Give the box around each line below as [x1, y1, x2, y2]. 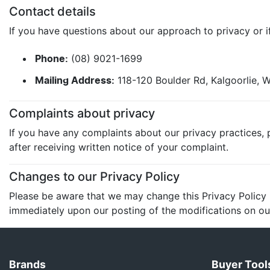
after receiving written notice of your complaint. [9, 141, 228, 153]
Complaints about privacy [9, 106, 155, 121]
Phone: [35, 54, 68, 64]
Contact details [9, 4, 96, 19]
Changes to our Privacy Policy [9, 169, 180, 184]
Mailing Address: [35, 75, 115, 86]
